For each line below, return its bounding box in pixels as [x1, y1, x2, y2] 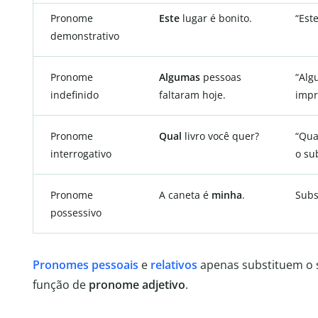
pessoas [200, 70, 241, 84]
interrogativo [50, 146, 111, 160]
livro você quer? [185, 128, 259, 143]
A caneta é [159, 187, 212, 202]
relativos [150, 256, 197, 273]
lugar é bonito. [180, 11, 252, 25]
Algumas [159, 70, 200, 84]
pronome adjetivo [89, 276, 185, 292]
